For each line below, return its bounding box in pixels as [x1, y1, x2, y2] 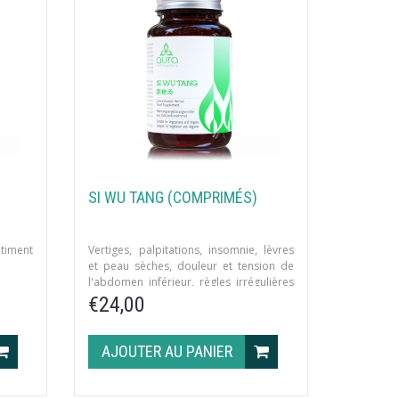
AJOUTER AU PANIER [102, 341, 237, 361]
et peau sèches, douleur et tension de [88, 257, 294, 273]
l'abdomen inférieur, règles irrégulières [88, 273, 294, 289]
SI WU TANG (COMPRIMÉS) [88, 187, 258, 207]
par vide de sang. [88, 289, 176, 305]
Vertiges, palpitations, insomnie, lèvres [88, 241, 294, 257]
